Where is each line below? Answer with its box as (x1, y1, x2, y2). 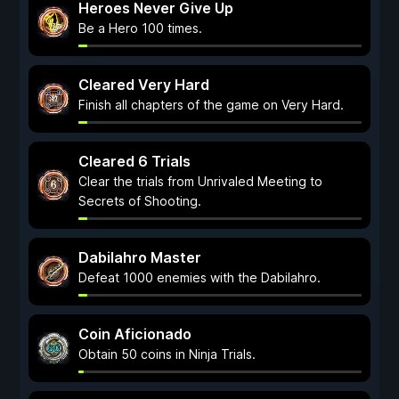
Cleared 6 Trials (78, 152, 191, 170)
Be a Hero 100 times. (78, 20, 202, 36)
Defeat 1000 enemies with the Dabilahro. (78, 270, 321, 285)
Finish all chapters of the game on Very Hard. (78, 97, 344, 112)
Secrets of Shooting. (78, 193, 201, 208)
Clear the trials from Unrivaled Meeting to (78, 174, 322, 189)
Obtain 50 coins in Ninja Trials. (78, 346, 256, 362)
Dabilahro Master (78, 248, 201, 266)
